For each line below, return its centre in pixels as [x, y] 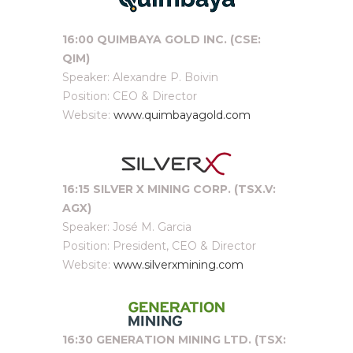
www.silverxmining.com [178, 265]
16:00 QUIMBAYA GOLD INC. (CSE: [162, 39]
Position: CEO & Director [130, 96]
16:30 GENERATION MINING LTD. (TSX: [174, 340]
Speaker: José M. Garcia [127, 227]
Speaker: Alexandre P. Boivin [140, 77]
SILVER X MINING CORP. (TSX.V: [184, 189]
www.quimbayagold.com [182, 115]
